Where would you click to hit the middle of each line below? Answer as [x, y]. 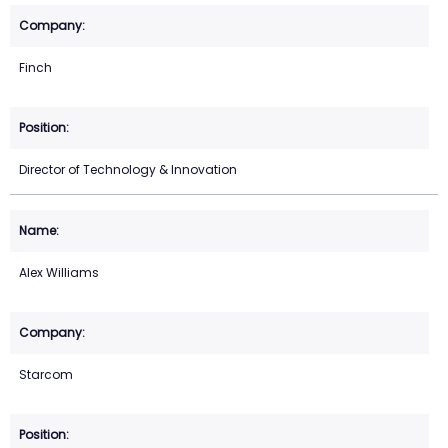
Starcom [46, 375]
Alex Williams [59, 273]
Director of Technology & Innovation [128, 170]
